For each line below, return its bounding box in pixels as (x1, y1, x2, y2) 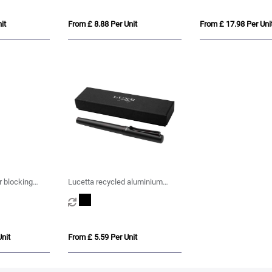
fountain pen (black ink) (68, 189, 150, 199)
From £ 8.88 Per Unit (68, 19, 138, 29)
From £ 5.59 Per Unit (68, 233, 138, 242)
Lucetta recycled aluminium (68, 177, 163, 187)
